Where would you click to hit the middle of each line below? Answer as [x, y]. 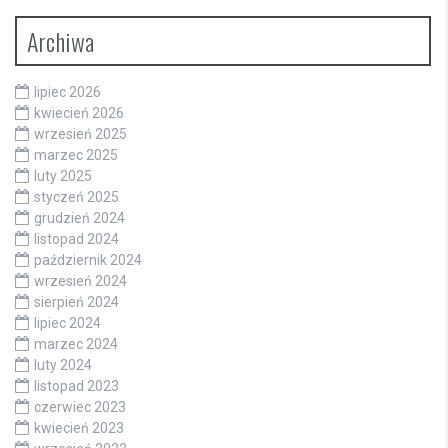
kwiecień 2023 [79, 428]
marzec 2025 [76, 155]
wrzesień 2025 [80, 134]
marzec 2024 [76, 344]
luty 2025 [63, 176]
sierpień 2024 [76, 302]
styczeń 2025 [76, 197]
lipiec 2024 [67, 323]
